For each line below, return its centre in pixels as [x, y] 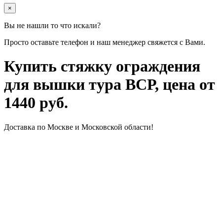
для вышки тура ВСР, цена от [110, 85]
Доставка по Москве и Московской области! [79, 127]
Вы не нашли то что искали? [52, 25]
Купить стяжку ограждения [102, 66]
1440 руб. [36, 103]
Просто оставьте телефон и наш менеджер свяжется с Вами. [105, 42]
